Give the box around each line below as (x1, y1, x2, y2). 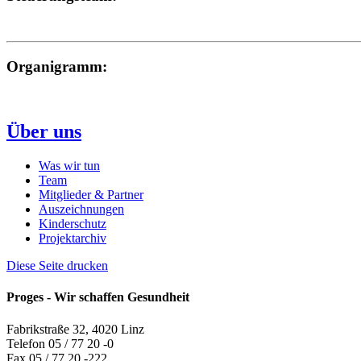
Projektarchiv (39, 231, 106, 246)
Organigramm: (6, 57, 107, 75)
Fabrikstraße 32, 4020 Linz (6, 322, 144, 336)
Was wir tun (39, 159, 100, 173)
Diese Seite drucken (6, 259, 108, 273)
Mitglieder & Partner (39, 188, 143, 202)
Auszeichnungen (39, 202, 124, 217)
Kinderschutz (39, 217, 106, 231)
